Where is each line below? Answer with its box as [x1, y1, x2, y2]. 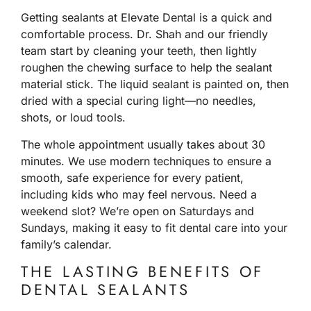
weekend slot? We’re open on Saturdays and [21, 203, 254, 218]
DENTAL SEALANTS [21, 278, 190, 301]
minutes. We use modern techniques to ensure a [21, 153, 271, 168]
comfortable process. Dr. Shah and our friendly [21, 27, 268, 42]
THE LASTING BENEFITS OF [21, 260, 264, 283]
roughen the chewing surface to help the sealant [21, 60, 272, 75]
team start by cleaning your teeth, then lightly [21, 44, 257, 58]
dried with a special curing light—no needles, [21, 94, 256, 108]
